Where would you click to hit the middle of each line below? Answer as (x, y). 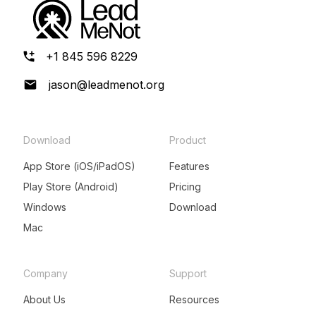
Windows (45, 207)
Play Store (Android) (71, 186)
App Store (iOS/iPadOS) (80, 166)
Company (46, 273)
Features (189, 166)
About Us (45, 299)
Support (188, 273)
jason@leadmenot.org (107, 84)
